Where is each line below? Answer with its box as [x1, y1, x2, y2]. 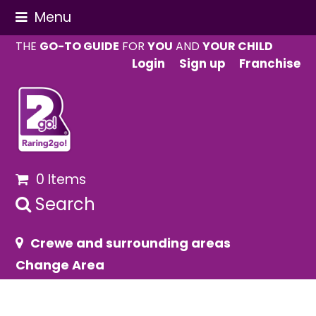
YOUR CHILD [202, 38, 274, 54]
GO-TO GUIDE [39, 38, 120, 54]
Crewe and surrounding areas [30, 234, 231, 252]
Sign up [178, 56, 225, 72]
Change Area [16, 256, 105, 274]
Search [35, 193, 96, 216]
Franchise [238, 56, 300, 72]
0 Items [35, 170, 86, 189]
